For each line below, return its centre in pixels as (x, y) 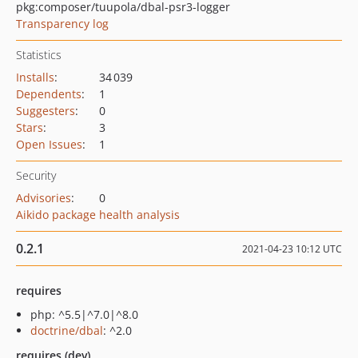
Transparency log (62, 24)
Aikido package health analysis (98, 215)
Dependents (49, 94)
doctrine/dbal (67, 330)
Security (36, 175)
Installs (35, 77)
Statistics (39, 55)
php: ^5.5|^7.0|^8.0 (84, 314)
